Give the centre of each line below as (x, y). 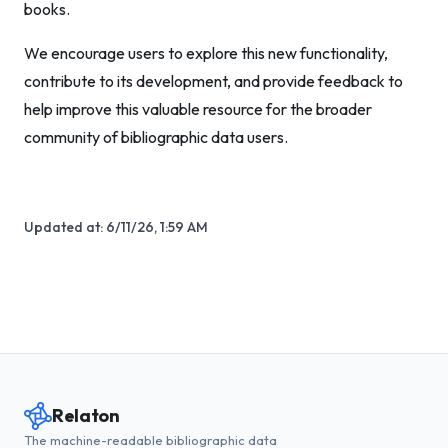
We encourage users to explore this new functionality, (206, 53)
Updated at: (65, 227)
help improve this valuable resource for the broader (198, 109)
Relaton (86, 415)
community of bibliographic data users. (156, 137)
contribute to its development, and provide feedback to (213, 81)
